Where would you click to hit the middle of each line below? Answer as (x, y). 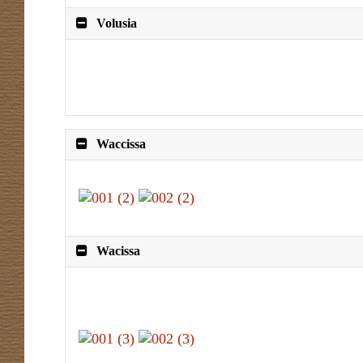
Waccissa (122, 144)
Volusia (117, 23)
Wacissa (119, 251)
